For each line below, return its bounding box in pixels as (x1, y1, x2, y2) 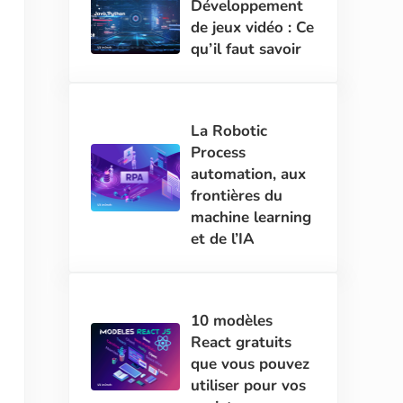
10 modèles (191, 309, 273, 331)
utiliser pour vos (191, 374, 307, 396)
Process (191, 141, 246, 163)
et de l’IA (191, 228, 255, 249)
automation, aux (191, 163, 307, 184)
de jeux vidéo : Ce (191, 16, 315, 38)
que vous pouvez (191, 353, 310, 374)
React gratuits (191, 331, 292, 353)
